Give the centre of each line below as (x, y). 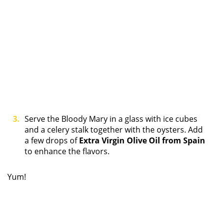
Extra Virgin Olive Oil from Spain (142, 141)
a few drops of (52, 141)
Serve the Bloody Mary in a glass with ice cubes (111, 119)
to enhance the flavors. (67, 151)
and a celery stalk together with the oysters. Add (114, 130)
